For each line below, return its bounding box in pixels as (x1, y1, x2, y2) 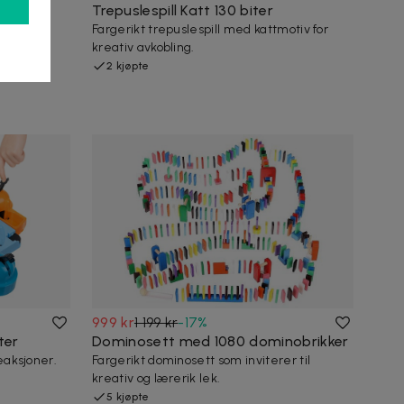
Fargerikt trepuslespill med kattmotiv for (92, 21, 329, 37)
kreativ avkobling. (92, 39, 195, 55)
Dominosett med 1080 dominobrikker (92, 332, 349, 350)
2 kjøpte (106, 59, 150, 72)
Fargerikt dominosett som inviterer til (92, 352, 311, 368)
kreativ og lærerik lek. (92, 370, 221, 386)
